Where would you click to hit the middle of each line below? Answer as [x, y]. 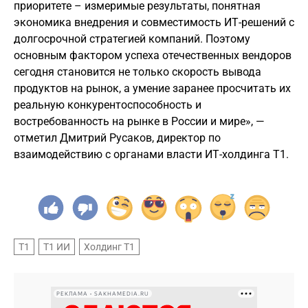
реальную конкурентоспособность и [108, 105]
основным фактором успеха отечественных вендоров [153, 55]
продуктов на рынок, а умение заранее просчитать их [152, 88]
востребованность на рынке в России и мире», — [139, 121]
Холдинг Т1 [109, 247]
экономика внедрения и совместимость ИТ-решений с [154, 22]
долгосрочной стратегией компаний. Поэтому [132, 39]
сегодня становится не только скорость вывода [137, 72]
